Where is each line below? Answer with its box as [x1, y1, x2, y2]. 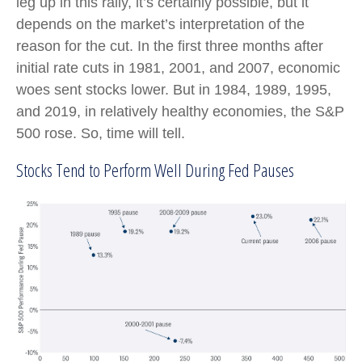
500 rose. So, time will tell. [16, 124, 185, 141]
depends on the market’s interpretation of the [16, 15, 305, 32]
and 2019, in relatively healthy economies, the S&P [16, 103, 344, 120]
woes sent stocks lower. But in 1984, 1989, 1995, [16, 81, 331, 98]
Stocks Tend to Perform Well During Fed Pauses [16, 157, 294, 182]
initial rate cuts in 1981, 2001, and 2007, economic [16, 59, 340, 76]
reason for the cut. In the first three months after [16, 37, 323, 54]
